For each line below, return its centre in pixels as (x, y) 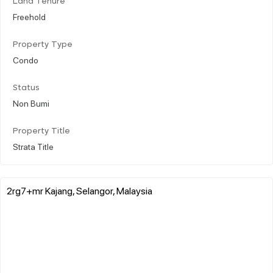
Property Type (43, 44)
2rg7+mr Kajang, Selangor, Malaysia (80, 190)
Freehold (29, 16)
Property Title (41, 131)
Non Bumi (31, 103)
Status (26, 88)
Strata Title (33, 146)
